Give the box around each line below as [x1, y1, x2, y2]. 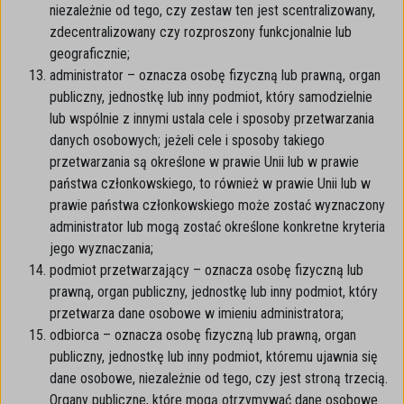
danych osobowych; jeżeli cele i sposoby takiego [50, 132, 325, 149]
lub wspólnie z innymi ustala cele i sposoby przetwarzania [50, 110, 374, 127]
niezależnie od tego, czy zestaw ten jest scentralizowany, [50, 2, 375, 19]
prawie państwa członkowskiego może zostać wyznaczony [50, 197, 385, 214]
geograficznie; [50, 45, 130, 62]
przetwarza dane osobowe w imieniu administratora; [50, 305, 344, 322]
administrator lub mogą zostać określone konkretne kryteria [50, 218, 385, 235]
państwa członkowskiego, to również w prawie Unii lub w [50, 175, 371, 192]
